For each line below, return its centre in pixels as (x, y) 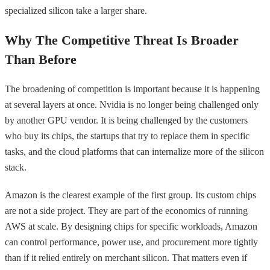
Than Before (41, 59)
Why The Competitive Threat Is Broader (122, 40)
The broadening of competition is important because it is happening (132, 89)
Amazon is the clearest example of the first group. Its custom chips (130, 195)
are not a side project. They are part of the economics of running (126, 210)
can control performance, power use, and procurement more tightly (131, 242)
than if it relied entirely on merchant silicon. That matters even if (126, 257)
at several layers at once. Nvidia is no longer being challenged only (132, 104)
